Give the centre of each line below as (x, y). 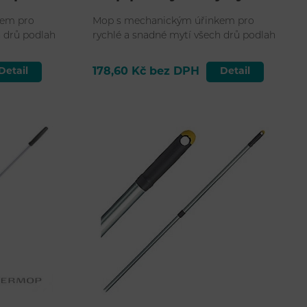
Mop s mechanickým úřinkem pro (173, 22)
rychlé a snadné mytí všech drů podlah (184, 36)
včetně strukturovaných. (149, 51)
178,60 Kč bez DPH (146, 72)
